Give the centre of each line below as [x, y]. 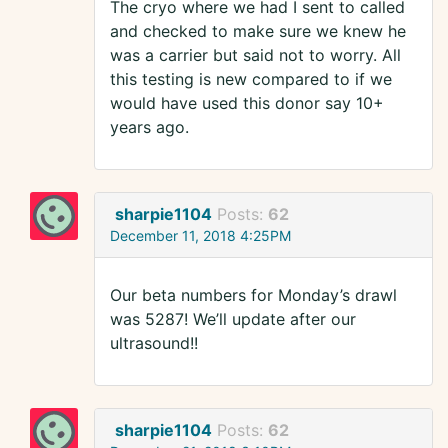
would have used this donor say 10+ [247, 103]
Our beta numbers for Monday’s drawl [253, 295]
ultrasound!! [154, 343]
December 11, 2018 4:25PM [200, 236]
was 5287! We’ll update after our [233, 319]
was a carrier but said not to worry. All [255, 55]
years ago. [149, 127]
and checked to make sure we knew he [258, 31]
